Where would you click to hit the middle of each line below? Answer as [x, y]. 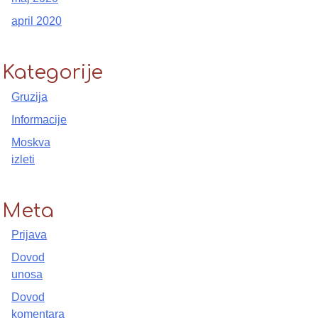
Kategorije [52, 72]
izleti [23, 159]
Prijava [29, 235]
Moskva [31, 142]
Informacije [39, 119]
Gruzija [29, 97]
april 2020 [37, 21]
